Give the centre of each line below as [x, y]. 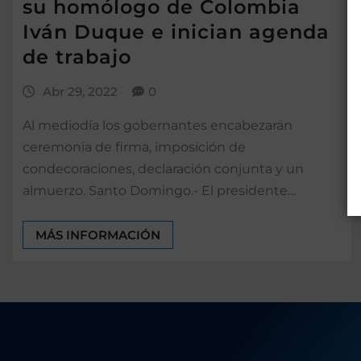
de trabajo [77, 56]
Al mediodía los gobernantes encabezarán [158, 126]
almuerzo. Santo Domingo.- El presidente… [159, 191]
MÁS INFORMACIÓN [98, 235]
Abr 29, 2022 [80, 91]
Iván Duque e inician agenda [176, 31]
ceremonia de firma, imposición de [134, 147]
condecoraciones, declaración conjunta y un [163, 169]
